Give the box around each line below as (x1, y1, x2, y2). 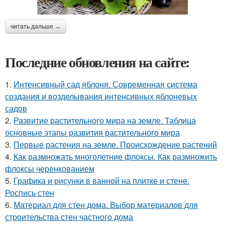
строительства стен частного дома (5, 210, 133, 222)
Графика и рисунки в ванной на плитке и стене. (14, 174, 189, 186)
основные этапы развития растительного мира (5, 126, 180, 138)
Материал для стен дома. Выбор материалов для (14, 198, 198, 210)
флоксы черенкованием (5, 162, 94, 174)
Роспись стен (5, 186, 54, 198)
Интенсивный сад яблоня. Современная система (14, 78, 197, 90)
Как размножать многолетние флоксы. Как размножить (14, 150, 217, 162)
